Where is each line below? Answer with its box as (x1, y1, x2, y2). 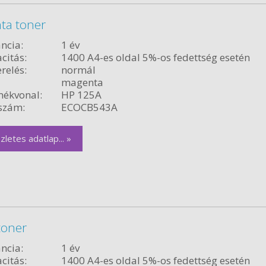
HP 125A (61, 87, 102, 102)
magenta (61, 75, 103, 89)
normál (61, 62, 96, 77)
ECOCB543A (61, 100, 118, 114)
